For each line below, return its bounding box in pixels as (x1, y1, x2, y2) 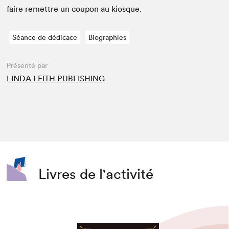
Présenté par (7, 61, 48, 71)
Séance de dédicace (12, 33, 78, 42)
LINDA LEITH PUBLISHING (7, 73, 105, 84)
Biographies (88, 33, 127, 42)
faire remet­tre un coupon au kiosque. (7, 4, 142, 14)
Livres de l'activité (38, 165, 154, 182)
